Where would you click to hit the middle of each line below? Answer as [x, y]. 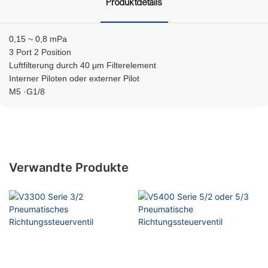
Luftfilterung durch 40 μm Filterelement [121, 65]
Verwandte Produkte [69, 168]
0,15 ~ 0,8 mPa [76, 39]
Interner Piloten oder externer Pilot [112, 78]
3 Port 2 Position [78, 52]
